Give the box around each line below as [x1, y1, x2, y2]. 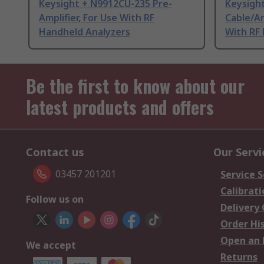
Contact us [26, 145, 84, 160]
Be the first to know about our [26, 72, 245, 100]
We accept [26, 239, 76, 252]
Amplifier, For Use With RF [39, 11, 154, 25]
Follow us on [26, 193, 84, 206]
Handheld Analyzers [39, 25, 130, 39]
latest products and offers [26, 94, 214, 121]
